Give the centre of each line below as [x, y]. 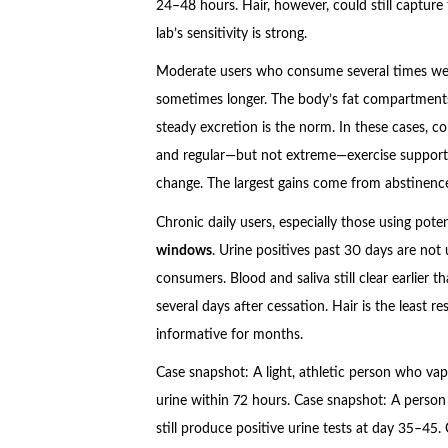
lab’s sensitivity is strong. [231, 33]
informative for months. [229, 334]
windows [183, 250]
